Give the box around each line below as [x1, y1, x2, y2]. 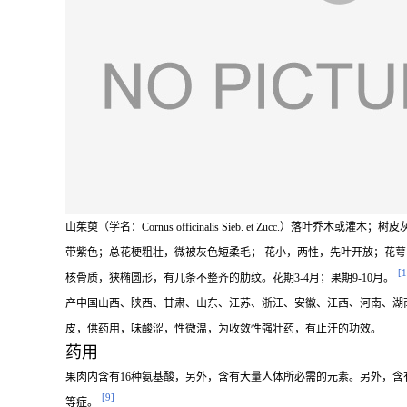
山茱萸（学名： [65, 221, 142, 233]
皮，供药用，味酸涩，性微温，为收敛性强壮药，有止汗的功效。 [65, 323, 382, 335]
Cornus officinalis [142, 221, 222, 233]
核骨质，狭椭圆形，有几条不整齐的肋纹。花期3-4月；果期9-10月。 [65, 272, 394, 284]
